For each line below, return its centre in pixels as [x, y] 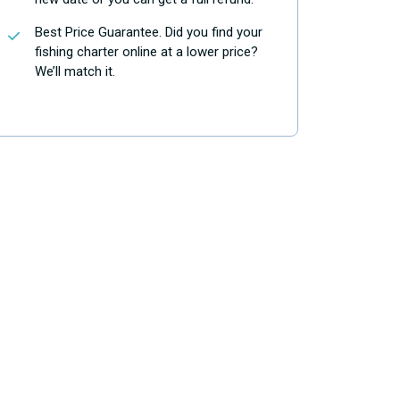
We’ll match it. [75, 71]
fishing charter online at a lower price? [146, 52]
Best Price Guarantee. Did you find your [149, 32]
